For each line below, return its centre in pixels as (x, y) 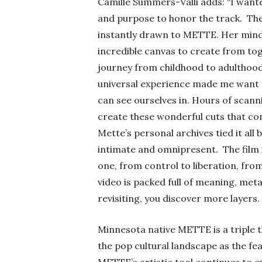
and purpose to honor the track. (170, 18)
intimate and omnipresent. (158, 149)
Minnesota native (138, 230)
